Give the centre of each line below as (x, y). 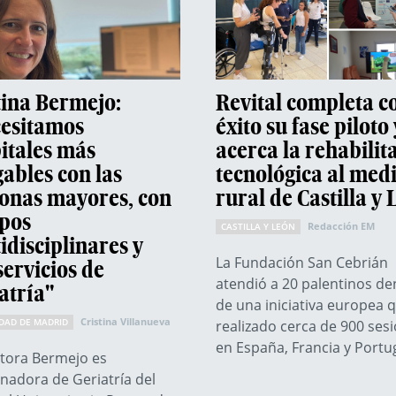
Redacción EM (341, 225)
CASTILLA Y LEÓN (258, 226)
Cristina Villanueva (125, 321)
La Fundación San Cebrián (302, 262)
